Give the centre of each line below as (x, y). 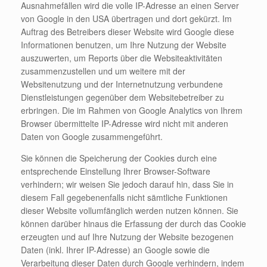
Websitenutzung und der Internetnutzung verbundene (122, 84)
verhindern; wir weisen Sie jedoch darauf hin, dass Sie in (127, 184)
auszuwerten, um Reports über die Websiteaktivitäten (122, 58)
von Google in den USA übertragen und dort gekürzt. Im (126, 18)
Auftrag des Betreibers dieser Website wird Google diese (128, 32)
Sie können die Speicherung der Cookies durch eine (119, 158)
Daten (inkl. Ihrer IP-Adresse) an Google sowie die (115, 250)
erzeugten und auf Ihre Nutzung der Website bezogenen (127, 237)
